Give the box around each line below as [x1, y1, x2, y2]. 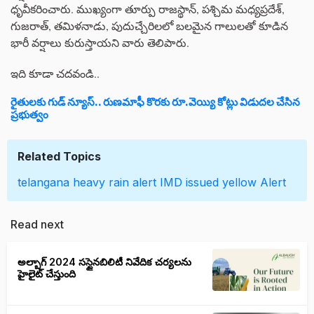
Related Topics [18, 149, 101, 164]
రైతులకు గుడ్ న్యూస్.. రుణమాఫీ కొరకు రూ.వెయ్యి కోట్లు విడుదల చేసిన [11, 95, 300, 109]
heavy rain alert [73, 175, 156, 190]
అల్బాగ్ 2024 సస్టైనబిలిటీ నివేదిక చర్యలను [18, 256, 192, 268]
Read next [11, 217, 64, 232]
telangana [18, 175, 69, 190]
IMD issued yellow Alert [160, 175, 286, 190]
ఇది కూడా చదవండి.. [11, 66, 100, 81]
